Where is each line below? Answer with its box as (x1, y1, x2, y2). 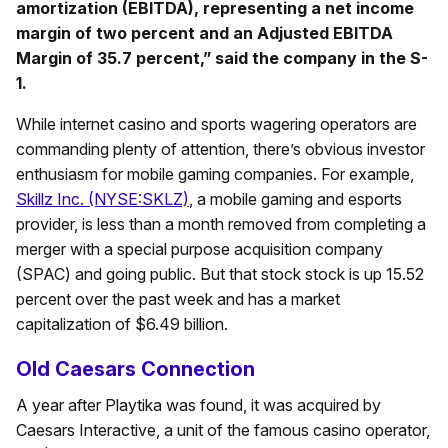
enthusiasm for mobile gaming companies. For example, (16, 163, 414, 184)
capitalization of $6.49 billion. (16, 313, 228, 334)
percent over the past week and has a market (16, 288, 340, 309)
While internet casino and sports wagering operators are (16, 113, 417, 134)
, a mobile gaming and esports (189, 188, 402, 209)
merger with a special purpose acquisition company (16, 238, 383, 259)
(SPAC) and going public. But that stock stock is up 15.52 (16, 263, 424, 284)
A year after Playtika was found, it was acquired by (16, 394, 381, 415)
